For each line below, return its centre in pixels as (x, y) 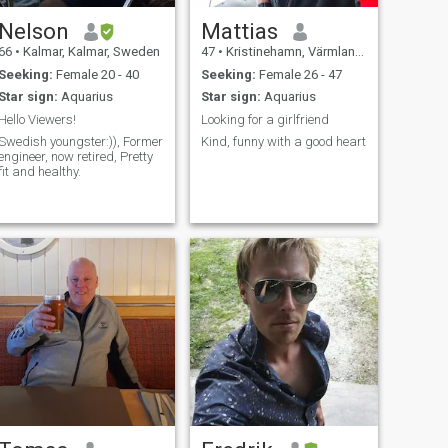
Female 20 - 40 (95, 74)
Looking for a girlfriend (264, 119)
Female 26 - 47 (298, 74)
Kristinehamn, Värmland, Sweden (288, 52)
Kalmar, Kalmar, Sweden (89, 52)
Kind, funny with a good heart (283, 142)
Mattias (239, 31)
